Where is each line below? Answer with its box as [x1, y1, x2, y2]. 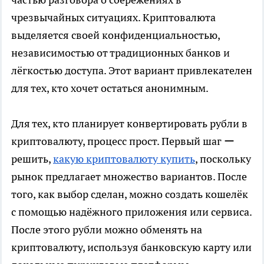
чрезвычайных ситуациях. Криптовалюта [11, 11, 216, 24]
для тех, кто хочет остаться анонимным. [11, 81, 209, 95]
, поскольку [195, 152, 251, 166]
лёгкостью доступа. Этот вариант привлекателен [11, 64, 252, 77]
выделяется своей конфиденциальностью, [11, 28, 220, 42]
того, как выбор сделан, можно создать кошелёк [11, 187, 248, 201]
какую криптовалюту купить [53, 152, 195, 166]
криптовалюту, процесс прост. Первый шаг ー [11, 134, 235, 148]
